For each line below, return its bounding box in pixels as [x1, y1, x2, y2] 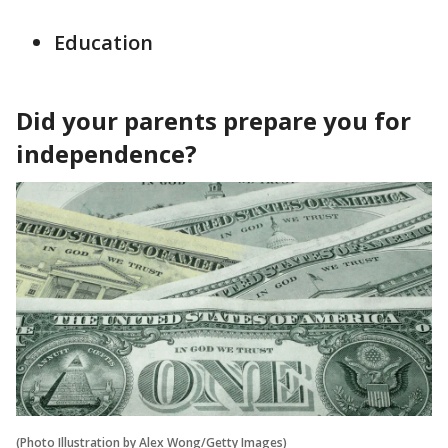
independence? [16, 137, 197, 171]
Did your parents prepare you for [16, 104, 411, 138]
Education [54, 29, 158, 57]
